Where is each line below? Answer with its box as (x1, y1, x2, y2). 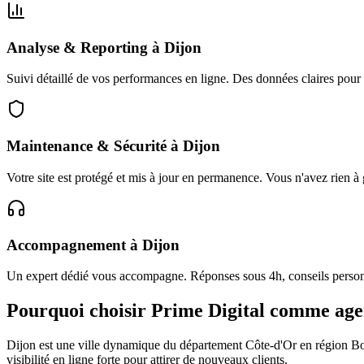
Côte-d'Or (245, 338, 297, 353)
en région (297, 338, 351, 353)
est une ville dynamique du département (36, 338, 245, 353)
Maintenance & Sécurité (6, 137, 167, 155)
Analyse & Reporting (6, 38, 148, 56)
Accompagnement (6, 236, 126, 253)
